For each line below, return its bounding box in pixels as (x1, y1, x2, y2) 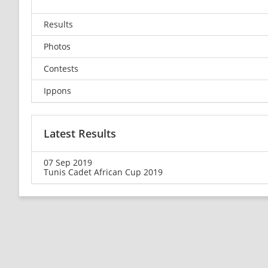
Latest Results (44, 126, 116, 141)
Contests (44, 62, 78, 74)
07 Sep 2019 (44, 156, 92, 168)
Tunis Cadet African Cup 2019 (44, 166, 163, 178)
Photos (44, 40, 71, 52)
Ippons (44, 84, 71, 96)
